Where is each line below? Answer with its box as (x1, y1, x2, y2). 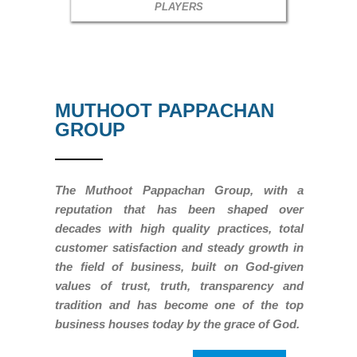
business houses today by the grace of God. (55, 316, 300, 331)
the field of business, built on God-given (55, 259, 304, 273)
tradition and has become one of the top (55, 297, 304, 312)
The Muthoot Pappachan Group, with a (55, 182, 304, 197)
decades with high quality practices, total (55, 221, 304, 235)
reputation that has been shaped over (55, 202, 304, 216)
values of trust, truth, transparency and (55, 278, 304, 292)
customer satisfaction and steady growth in (55, 240, 304, 254)
